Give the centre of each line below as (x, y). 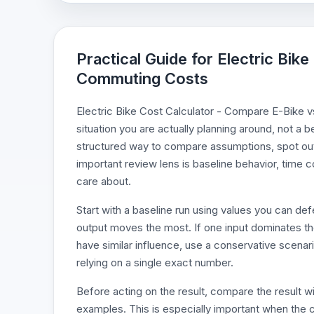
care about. (104, 181)
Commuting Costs (142, 78)
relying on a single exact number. (155, 262)
